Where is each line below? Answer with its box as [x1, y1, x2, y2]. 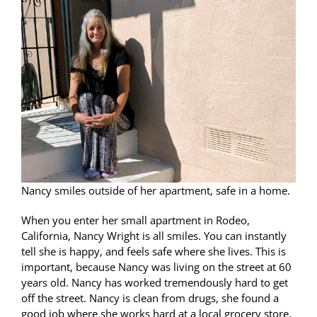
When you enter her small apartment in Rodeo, [21, 212, 250, 227]
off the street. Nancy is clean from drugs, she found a [21, 290, 279, 305]
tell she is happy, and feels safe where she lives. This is [21, 243, 286, 258]
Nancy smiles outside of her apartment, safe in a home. [21, 183, 290, 197]
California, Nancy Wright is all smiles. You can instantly [21, 228, 287, 243]
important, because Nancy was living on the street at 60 [21, 259, 292, 274]
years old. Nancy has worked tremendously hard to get [21, 275, 288, 289]
